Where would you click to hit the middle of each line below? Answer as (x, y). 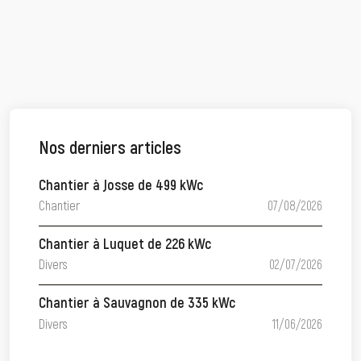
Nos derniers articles (110, 147)
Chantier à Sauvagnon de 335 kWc (137, 302)
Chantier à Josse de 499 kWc (121, 184)
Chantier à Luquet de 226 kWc (125, 243)
